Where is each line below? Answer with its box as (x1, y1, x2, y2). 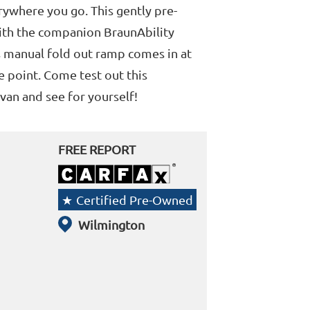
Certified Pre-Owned (75, 192, 193, 208)
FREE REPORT (57, 141, 136, 156)
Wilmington (77, 217, 145, 232)
